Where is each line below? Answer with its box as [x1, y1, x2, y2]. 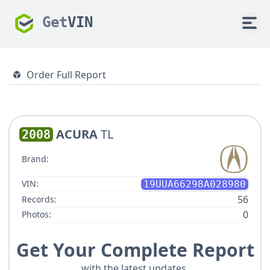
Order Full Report [27, 68, 106, 81]
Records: [22, 193, 57, 205]
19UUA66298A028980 [143, 178, 246, 190]
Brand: [22, 153, 49, 165]
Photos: [22, 208, 51, 220]
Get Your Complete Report [16, 237, 254, 262]
